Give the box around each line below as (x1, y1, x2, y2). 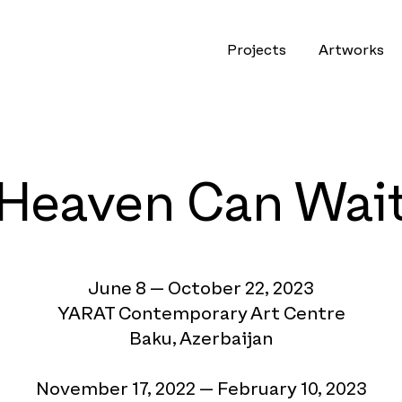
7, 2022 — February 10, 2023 (138, 379, 367, 400)
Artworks (318, 42, 384, 58)
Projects (227, 42, 286, 58)
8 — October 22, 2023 (132, 278, 314, 300)
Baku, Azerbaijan (129, 328, 273, 350)
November (35, 379, 128, 400)
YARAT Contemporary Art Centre (57, 303, 345, 325)
